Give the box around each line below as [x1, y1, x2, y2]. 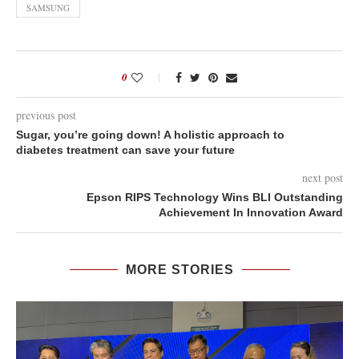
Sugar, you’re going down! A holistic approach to [16, 128, 284, 141]
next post [302, 170, 343, 185]
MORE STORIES [125, 263, 234, 276]
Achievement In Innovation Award [159, 206, 343, 219]
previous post [16, 107, 76, 123]
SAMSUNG [26, 2, 70, 14]
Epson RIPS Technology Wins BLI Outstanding [87, 191, 343, 204]
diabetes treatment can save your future [16, 143, 235, 156]
